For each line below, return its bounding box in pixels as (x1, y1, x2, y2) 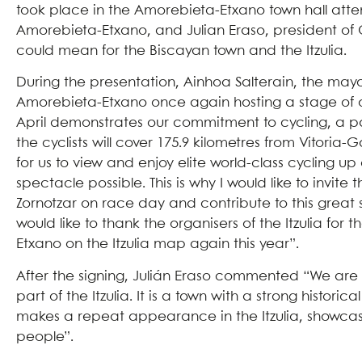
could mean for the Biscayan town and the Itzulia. (16, 44, 355, 59)
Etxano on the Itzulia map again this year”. (16, 238, 303, 252)
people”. (16, 330, 82, 344)
